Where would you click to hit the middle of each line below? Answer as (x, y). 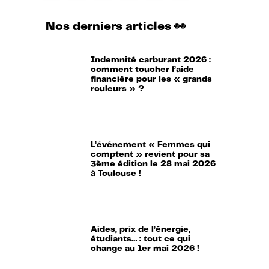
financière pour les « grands (151, 79)
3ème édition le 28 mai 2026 (153, 164)
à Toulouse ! (116, 173)
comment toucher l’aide (142, 69)
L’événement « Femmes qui (150, 144)
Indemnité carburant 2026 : (150, 60)
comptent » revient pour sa (150, 154)
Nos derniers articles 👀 (116, 26)
